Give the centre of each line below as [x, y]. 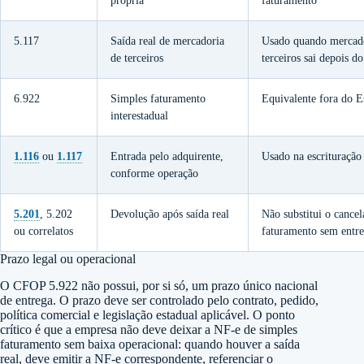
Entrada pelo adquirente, [167, 156]
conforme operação [154, 173]
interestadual [139, 115]
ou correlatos [43, 231]
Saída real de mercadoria [167, 41]
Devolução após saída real [170, 214]
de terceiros [137, 58]
